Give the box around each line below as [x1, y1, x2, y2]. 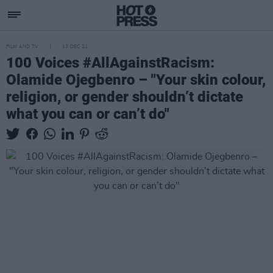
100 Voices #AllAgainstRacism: [6, 54, 214, 71]
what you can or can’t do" [6, 105, 169, 122]
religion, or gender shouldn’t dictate [6, 88, 243, 105]
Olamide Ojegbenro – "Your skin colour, [6, 71, 266, 88]
